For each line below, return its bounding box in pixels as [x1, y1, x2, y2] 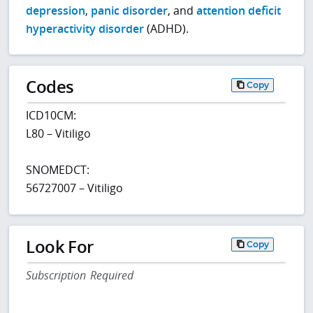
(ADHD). [144, 20, 189, 36]
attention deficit [196, 2, 282, 18]
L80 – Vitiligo [26, 126, 92, 142]
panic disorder [91, 2, 168, 18]
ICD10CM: [26, 108, 77, 124]
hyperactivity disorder [26, 20, 145, 36]
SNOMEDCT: [26, 162, 90, 178]
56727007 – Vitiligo [26, 180, 124, 196]
